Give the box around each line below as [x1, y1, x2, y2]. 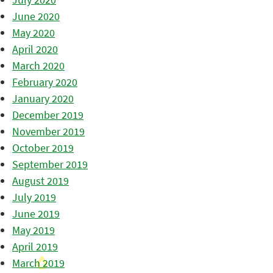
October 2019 [12, 140, 74, 155]
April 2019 [12, 239, 58, 253]
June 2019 [12, 206, 60, 221]
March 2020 [12, 58, 65, 73]
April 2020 [12, 41, 58, 56]
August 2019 [12, 173, 69, 188]
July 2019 [12, 190, 56, 204]
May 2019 [12, 222, 55, 237]
